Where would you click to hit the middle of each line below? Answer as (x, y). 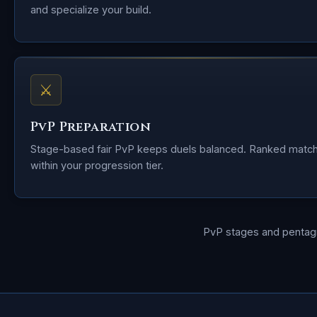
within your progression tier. (97, 165)
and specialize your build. (91, 10)
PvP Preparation (91, 127)
